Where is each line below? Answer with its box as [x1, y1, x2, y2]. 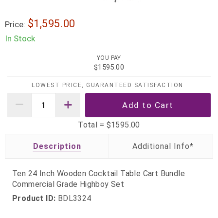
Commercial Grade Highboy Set [12, 179, 125, 189]
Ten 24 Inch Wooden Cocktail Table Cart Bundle [12, 168, 185, 178]
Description [33, 141, 81, 151]
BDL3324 [55, 194, 91, 203]
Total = [78, 120, 107, 129]
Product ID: [12, 194, 56, 203]
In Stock [5, 34, 35, 43]
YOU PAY [97, 54, 121, 62]
